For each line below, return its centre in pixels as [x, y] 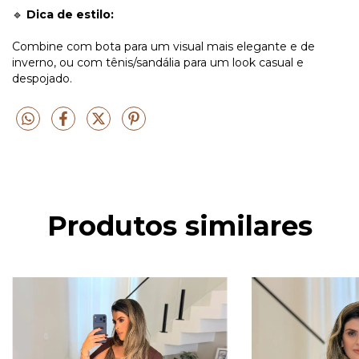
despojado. [42, 79]
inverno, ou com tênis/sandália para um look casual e [158, 63]
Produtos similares [179, 226]
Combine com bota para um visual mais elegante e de [163, 47]
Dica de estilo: [70, 15]
